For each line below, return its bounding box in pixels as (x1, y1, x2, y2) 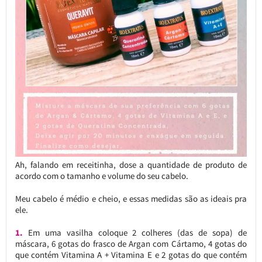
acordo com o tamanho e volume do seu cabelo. (15, 170, 188, 181)
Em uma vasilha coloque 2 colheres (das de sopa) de (22, 226, 247, 238)
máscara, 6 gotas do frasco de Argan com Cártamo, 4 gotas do (15, 237, 247, 249)
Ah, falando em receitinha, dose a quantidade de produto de (15, 158, 247, 170)
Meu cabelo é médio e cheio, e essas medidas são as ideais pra (15, 192, 247, 204)
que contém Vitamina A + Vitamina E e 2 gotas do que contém (15, 249, 247, 260)
